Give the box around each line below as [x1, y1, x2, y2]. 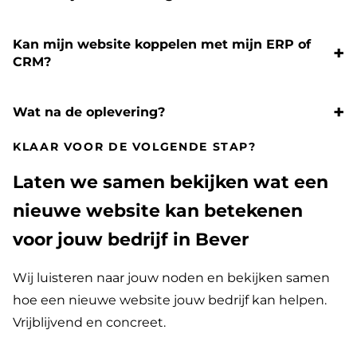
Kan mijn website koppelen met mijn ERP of [13, 37, 311, 53]
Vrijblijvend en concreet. [13, 315, 166, 331]
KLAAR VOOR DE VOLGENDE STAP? [13, 140, 257, 154]
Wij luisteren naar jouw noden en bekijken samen [13, 270, 330, 286]
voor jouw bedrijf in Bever [13, 229, 249, 251]
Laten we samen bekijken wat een [13, 171, 328, 194]
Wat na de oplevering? [13, 104, 165, 120]
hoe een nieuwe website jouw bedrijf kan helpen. [13, 292, 327, 308]
